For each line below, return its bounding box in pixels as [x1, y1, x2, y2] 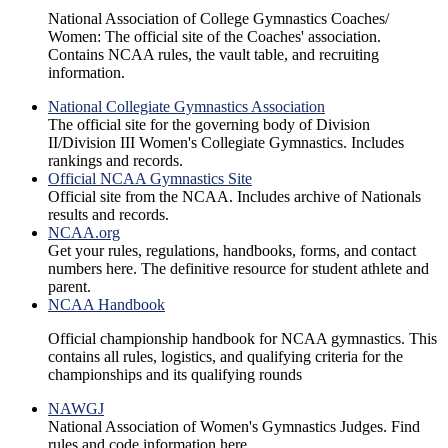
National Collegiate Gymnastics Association [48, 98, 325, 116]
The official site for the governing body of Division [48, 116, 370, 134]
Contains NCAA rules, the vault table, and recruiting [48, 46, 379, 64]
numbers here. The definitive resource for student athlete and [48, 260, 429, 278]
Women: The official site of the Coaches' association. [48, 28, 381, 46]
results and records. [48, 206, 169, 224]
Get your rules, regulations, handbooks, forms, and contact [48, 242, 416, 260]
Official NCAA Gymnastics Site [48, 170, 252, 188]
